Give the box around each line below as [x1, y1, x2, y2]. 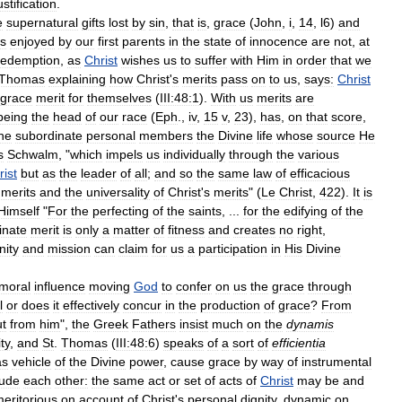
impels [106, 146, 143, 162]
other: [55, 372, 88, 388]
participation [198, 240, 267, 256]
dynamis [286, 316, 334, 331]
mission [48, 240, 91, 256]
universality [86, 184, 150, 199]
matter [113, 222, 150, 237]
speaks [163, 335, 204, 350]
